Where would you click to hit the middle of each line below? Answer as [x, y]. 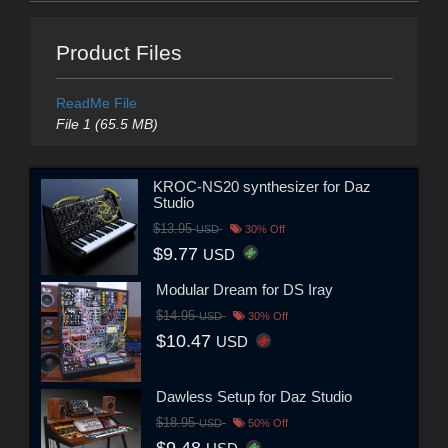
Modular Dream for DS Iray [244, 290]
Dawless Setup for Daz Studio [254, 397]
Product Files [118, 53]
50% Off [266, 423]
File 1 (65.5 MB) [106, 124]
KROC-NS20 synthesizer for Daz [261, 186]
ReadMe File [96, 103]
